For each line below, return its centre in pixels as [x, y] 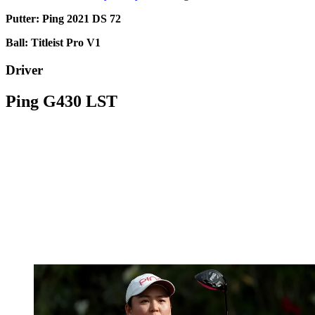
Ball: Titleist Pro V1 [53, 43]
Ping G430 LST [62, 102]
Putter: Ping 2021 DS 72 [63, 19]
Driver [24, 70]
